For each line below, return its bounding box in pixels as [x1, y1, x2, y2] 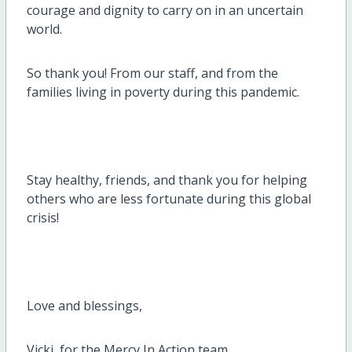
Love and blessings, [26, 297, 142, 315]
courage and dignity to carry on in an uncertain [26, 2, 303, 20]
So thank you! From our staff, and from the [26, 64, 278, 82]
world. [26, 20, 68, 38]
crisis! [26, 209, 59, 227]
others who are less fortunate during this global [26, 190, 311, 208]
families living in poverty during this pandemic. [26, 83, 299, 101]
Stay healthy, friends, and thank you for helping [26, 171, 307, 189]
